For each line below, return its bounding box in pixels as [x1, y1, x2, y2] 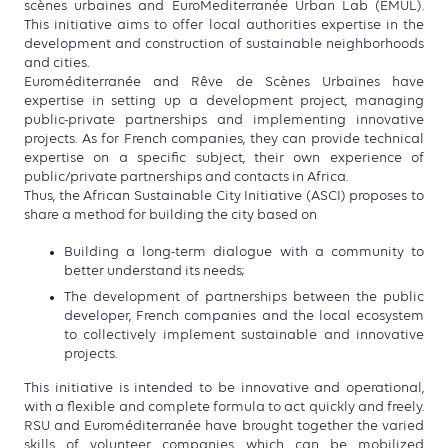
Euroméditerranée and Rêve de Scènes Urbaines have [24, 75, 424, 90]
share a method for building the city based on [24, 208, 317, 223]
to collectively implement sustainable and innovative [64, 327, 424, 342]
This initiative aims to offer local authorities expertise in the [24, 18, 424, 33]
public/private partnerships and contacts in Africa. [24, 170, 348, 185]
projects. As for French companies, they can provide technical [24, 132, 424, 147]
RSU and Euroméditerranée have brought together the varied [24, 419, 424, 434]
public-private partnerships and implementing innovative [24, 113, 424, 128]
